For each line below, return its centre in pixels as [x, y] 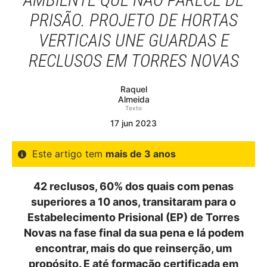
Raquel [133, 89]
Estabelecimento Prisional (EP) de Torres [133, 217]
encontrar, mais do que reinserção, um [133, 248]
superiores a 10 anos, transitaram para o [133, 202]
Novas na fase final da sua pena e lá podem [133, 233]
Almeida [133, 99]
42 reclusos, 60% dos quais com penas [133, 186]
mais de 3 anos [141, 154]
